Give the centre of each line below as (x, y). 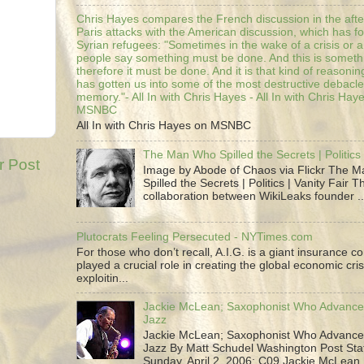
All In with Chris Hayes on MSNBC (164, 126)
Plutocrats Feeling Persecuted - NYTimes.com (195, 236)
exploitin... (102, 278)
